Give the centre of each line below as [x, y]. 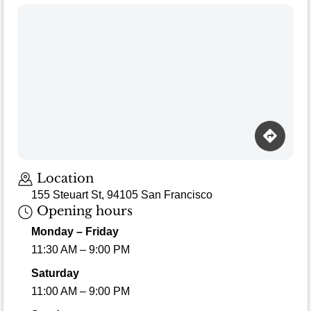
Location [63, 178]
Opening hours [83, 211]
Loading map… [53, 165]
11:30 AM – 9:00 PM [81, 249]
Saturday [55, 273]
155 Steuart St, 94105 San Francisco [122, 195]
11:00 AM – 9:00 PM [81, 291]
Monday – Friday [75, 231]
